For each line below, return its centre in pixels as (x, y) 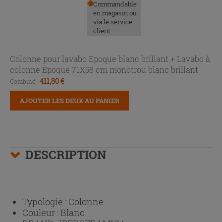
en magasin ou (115, 13)
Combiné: (24, 82)
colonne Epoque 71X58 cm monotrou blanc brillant (104, 70)
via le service (113, 22)
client (102, 31)
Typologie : (45, 202)
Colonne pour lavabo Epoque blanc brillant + (93, 59)
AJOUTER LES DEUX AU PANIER (69, 101)
